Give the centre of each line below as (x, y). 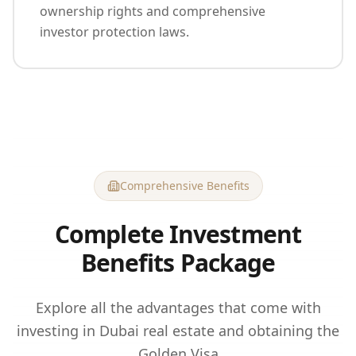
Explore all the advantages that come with (178, 307)
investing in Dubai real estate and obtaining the (178, 330)
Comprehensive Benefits (184, 185)
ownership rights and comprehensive (153, 11)
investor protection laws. (114, 31)
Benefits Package (178, 262)
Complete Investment (178, 234)
